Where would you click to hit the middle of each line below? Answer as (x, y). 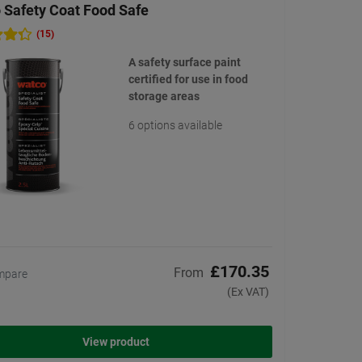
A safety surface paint (184, 63)
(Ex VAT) (248, 292)
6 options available (175, 126)
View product (116, 342)
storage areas (164, 97)
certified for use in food (188, 80)
